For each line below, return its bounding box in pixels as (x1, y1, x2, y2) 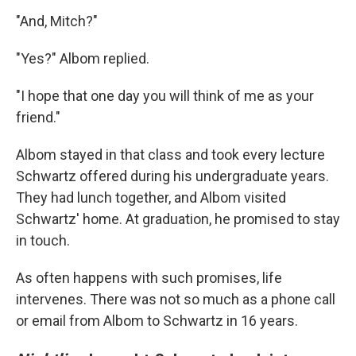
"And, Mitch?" (16, 12, 98, 29)
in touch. (16, 231, 70, 249)
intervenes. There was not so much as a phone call (16, 290, 335, 308)
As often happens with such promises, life (16, 269, 282, 286)
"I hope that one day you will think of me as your (16, 87, 314, 104)
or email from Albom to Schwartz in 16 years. (16, 311, 298, 329)
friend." (16, 108, 60, 126)
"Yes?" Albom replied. (16, 49, 149, 67)
